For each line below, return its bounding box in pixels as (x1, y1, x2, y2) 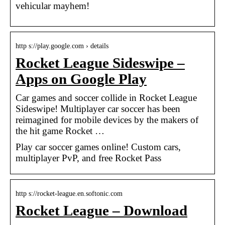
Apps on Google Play (16, 71, 147, 87)
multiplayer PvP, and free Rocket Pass (16, 152, 161, 163)
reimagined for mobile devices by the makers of (16, 114, 198, 125)
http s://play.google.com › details (16, 42, 108, 50)
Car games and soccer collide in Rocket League (16, 92, 197, 103)
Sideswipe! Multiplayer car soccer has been (16, 103, 180, 114)
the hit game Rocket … (16, 125, 104, 136)
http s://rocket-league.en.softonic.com (16, 189, 123, 197)
